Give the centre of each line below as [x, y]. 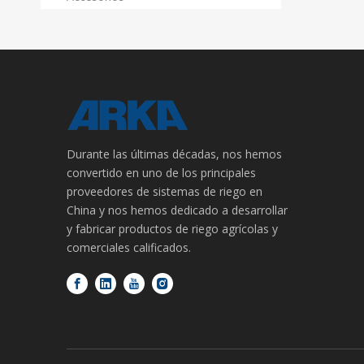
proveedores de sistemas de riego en [165, 191]
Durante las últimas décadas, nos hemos [174, 154]
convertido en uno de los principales [161, 173]
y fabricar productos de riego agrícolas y [172, 229]
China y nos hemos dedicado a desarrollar [177, 210]
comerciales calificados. [129, 247]
